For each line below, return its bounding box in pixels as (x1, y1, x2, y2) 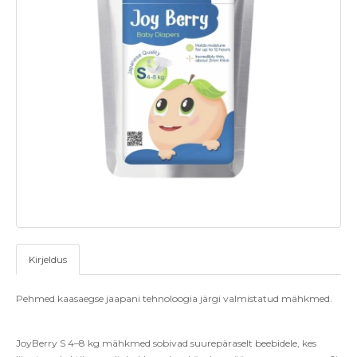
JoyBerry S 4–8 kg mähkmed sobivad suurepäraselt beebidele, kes (16, 337, 316, 350)
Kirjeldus (29, 253, 67, 266)
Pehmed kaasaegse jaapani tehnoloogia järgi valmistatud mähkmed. (16, 292, 332, 305)
